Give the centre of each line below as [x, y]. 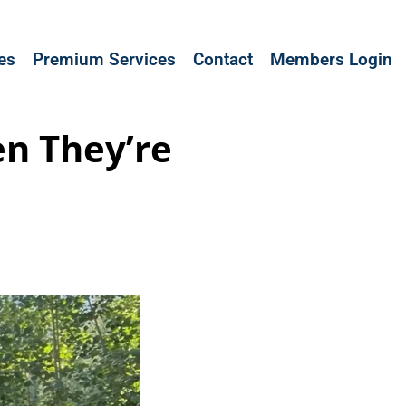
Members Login [331, 59]
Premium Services [104, 59]
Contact [223, 59]
